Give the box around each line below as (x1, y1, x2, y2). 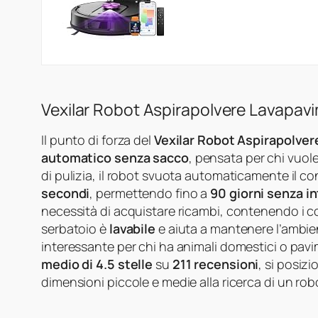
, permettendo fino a (89, 185, 211, 202)
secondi (41, 185, 90, 202)
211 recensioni (172, 256, 259, 273)
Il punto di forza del (41, 131, 154, 149)
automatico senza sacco (41, 149, 189, 167)
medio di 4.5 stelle (41, 256, 153, 273)
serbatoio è (41, 220, 109, 238)
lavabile (109, 220, 156, 238)
